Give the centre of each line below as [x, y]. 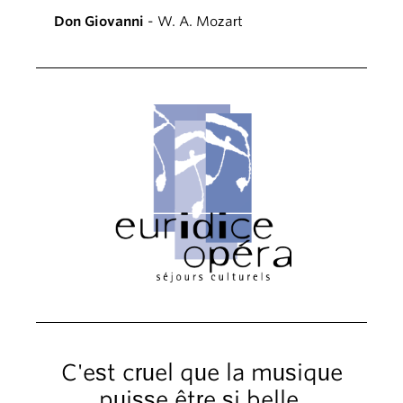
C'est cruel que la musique [201, 372]
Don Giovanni [99, 21]
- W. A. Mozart [193, 21]
